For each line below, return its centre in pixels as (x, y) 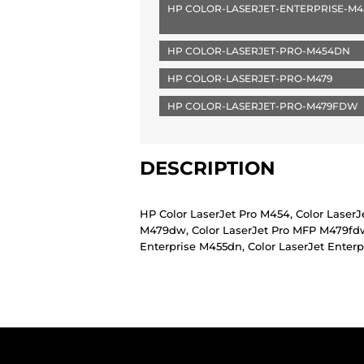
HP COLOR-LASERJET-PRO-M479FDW (263, 106)
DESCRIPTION (208, 168)
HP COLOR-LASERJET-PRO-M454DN (259, 51)
